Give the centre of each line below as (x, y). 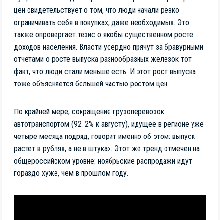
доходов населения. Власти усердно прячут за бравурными (109, 47)
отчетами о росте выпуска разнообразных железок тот (103, 59)
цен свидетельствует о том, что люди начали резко (96, 10)
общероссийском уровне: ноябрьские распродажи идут (103, 161)
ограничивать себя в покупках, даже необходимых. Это (101, 22)
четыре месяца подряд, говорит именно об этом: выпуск (104, 136)
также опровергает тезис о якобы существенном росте (103, 34)
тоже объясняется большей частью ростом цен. (91, 83)
